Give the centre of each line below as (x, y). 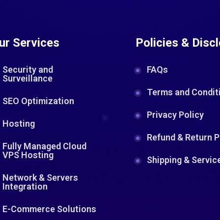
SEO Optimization (38, 101)
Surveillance (27, 79)
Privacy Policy (175, 115)
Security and (27, 70)
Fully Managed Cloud (44, 146)
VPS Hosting (28, 155)
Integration (25, 187)
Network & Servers (40, 178)
